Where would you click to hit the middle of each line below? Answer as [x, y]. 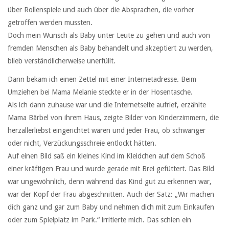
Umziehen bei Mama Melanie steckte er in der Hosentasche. [100, 92]
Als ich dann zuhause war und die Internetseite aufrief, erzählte [107, 105]
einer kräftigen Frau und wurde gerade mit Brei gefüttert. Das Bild [111, 169]
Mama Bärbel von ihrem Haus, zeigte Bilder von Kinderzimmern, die [113, 118]
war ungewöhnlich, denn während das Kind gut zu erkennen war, [110, 182]
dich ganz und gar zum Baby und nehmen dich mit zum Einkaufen [111, 207]
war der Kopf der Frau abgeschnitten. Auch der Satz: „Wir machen [111, 194]
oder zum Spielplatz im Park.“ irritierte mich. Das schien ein [99, 220]
